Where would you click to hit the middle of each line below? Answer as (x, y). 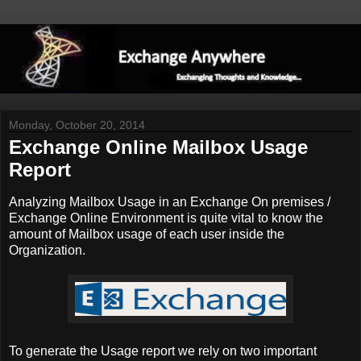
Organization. (50, 251)
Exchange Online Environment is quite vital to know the (166, 218)
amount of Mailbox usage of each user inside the (147, 234)
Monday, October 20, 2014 (77, 125)
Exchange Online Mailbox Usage (158, 147)
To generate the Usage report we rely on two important (163, 351)
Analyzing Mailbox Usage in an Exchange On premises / (170, 202)
